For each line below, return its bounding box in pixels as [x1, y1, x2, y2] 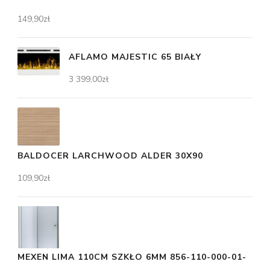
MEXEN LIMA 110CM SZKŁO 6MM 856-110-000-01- [17, 251, 246, 263]
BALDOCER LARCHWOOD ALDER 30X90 [17, 149, 203, 162]
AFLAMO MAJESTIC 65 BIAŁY [69, 51, 201, 63]
